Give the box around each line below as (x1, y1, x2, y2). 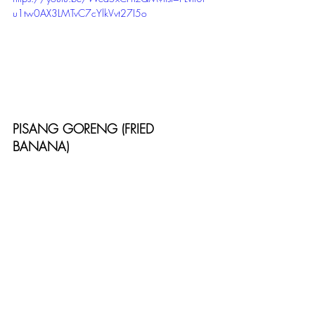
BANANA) (13, 137, 69, 155)
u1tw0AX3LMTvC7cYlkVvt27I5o (13, 6, 147, 20)
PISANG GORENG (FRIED (13, 120, 158, 137)
